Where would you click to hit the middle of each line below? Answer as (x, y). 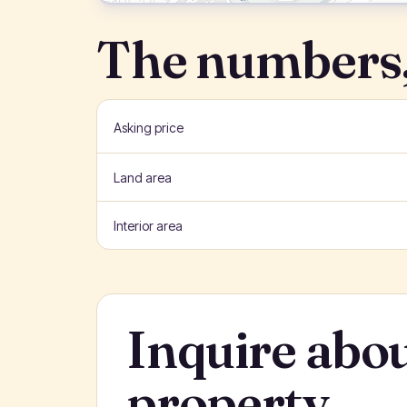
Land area (142, 178)
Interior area (148, 226)
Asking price (148, 128)
